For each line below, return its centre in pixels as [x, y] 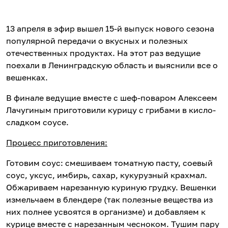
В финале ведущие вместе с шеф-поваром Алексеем [112, 98]
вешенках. [27, 77]
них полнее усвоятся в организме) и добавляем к [106, 212]
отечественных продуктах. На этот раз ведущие [103, 53]
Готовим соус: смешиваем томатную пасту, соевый [109, 163]
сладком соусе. [37, 122]
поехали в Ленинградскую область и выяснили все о [112, 65]
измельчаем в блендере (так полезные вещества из [109, 199]
